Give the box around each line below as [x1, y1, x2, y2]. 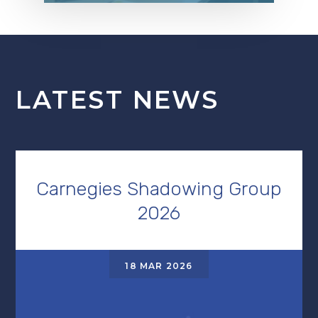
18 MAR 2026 [125, 260, 193, 271]
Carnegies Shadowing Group [36, 177, 282, 200]
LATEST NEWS [16, 84, 219, 115]
